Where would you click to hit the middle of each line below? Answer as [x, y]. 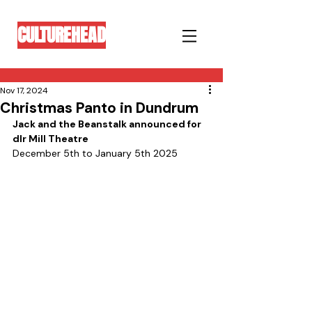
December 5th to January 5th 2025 [95, 153]
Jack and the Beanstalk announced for [108, 124]
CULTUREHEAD [62, 35]
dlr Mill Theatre [52, 139]
